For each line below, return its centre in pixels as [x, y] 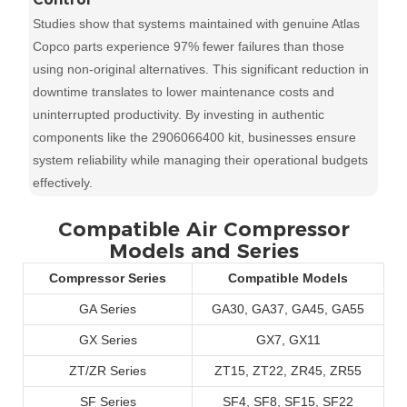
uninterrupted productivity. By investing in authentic [179, 115]
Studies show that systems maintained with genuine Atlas [197, 24]
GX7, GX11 [288, 340]
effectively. [63, 183]
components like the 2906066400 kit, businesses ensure [195, 138]
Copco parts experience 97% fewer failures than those [189, 47]
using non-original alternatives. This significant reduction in [201, 69]
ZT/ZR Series [108, 371]
